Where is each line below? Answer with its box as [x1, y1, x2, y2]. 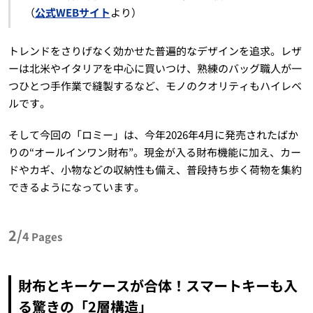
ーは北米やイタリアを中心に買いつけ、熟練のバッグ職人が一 [8, 61, 302, 76]
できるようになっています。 [8, 180, 145, 195]
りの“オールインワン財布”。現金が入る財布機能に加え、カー [8, 145, 301, 160]
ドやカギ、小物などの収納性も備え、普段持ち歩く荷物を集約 [8, 162, 302, 177]
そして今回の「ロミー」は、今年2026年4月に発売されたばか [8, 127, 298, 143]
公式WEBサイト [34, 5, 110, 20]
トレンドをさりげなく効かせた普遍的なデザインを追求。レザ [8, 43, 302, 59]
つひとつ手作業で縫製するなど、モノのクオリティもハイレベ [8, 78, 302, 94]
